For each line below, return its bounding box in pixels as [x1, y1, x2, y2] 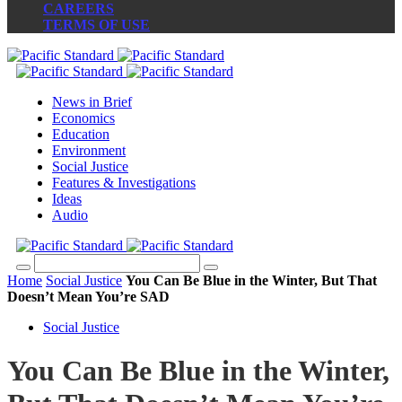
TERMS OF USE [43, 17, 150, 32]
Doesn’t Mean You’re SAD [7, 289, 170, 304]
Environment [52, 143, 126, 158]
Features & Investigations [52, 175, 196, 190]
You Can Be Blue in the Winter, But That [126, 273, 377, 288]
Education [52, 127, 109, 142]
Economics [52, 110, 115, 126]
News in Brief [52, 94, 132, 109]
